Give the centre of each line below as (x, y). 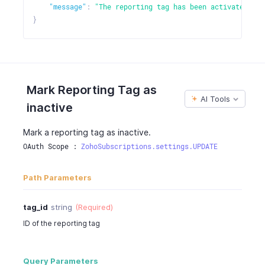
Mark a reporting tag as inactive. (87, 132)
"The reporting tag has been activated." (175, 7)
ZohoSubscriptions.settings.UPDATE (149, 147)
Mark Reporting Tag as (92, 90)
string (61, 207)
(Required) (94, 207)
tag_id (35, 207)
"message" (67, 7)
